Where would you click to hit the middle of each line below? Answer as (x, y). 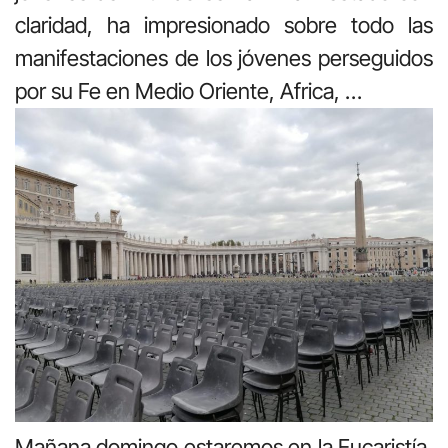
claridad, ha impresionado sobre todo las (224, 25)
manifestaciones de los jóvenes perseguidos (224, 58)
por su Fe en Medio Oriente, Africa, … (188, 91)
